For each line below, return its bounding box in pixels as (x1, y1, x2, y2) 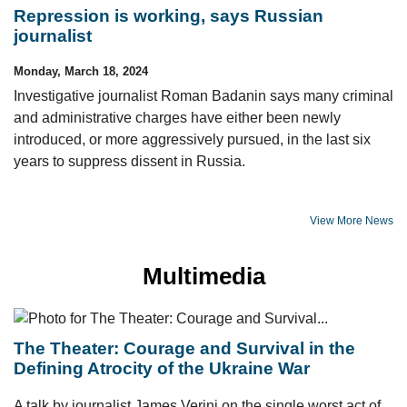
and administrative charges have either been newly (14, 110, 341, 125)
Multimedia (142, 263, 265, 289)
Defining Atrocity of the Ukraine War (14, 359, 310, 378)
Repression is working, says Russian (14, 6, 323, 25)
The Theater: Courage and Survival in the (14, 339, 355, 358)
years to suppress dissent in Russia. (14, 154, 245, 169)
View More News (310, 214, 393, 227)
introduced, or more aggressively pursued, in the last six (14, 132, 371, 147)
